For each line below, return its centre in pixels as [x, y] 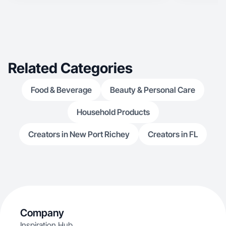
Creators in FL [173, 134]
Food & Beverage [61, 90]
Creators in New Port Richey [79, 134]
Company [42, 213]
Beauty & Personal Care [153, 90]
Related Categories [70, 68]
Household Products [113, 112]
